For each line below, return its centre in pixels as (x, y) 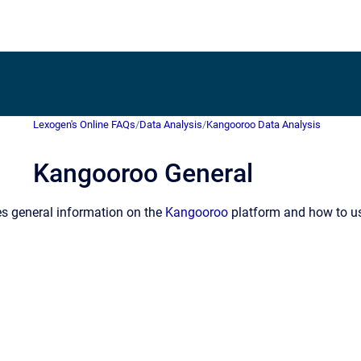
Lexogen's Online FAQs (84, 124)
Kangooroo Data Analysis (263, 124)
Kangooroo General (143, 173)
